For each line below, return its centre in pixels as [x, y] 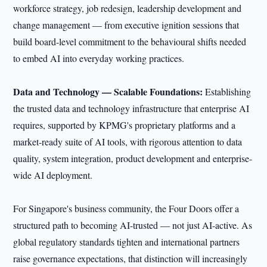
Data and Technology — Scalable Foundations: [109, 91]
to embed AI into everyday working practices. [99, 58]
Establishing [228, 91]
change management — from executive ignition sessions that [126, 25]
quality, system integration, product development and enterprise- [133, 158]
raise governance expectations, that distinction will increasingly [131, 258]
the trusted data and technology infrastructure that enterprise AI [131, 108]
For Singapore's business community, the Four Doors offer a [126, 208]
